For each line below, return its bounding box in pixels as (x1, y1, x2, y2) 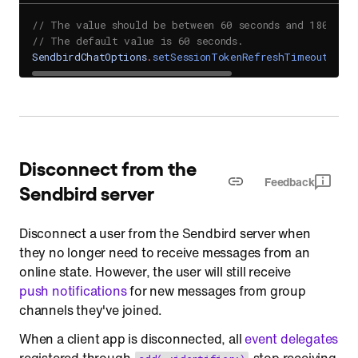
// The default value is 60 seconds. (32, 34, 244, 48)
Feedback (264, 173, 315, 190)
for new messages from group (126, 281, 306, 300)
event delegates (245, 329, 339, 348)
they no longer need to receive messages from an (19, 243, 310, 262)
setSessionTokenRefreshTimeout (153, 50, 328, 64)
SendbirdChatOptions (32, 50, 147, 64)
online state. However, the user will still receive (19, 262, 291, 281)
